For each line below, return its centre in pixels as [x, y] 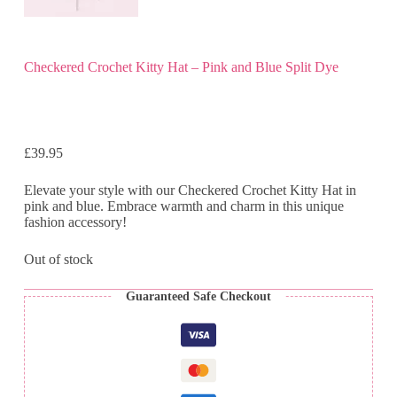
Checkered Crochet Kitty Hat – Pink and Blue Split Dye [181, 67]
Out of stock [58, 259]
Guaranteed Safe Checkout [198, 296]
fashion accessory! [75, 222]
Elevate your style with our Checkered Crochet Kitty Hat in [190, 190]
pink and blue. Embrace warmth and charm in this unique [183, 206]
